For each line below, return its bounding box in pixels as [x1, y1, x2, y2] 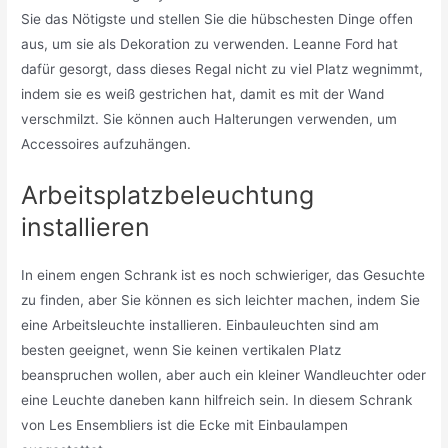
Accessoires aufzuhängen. [21, 136, 192, 152]
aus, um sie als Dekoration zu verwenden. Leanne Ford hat [21, 36, 399, 52]
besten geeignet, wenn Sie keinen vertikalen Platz [21, 341, 342, 358]
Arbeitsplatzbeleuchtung [21, 179, 315, 210]
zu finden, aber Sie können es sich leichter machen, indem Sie [21, 291, 421, 308]
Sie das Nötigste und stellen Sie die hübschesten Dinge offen [21, 11, 414, 27]
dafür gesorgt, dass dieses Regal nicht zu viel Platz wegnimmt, [21, 61, 424, 77]
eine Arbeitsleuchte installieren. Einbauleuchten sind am [21, 316, 380, 333]
